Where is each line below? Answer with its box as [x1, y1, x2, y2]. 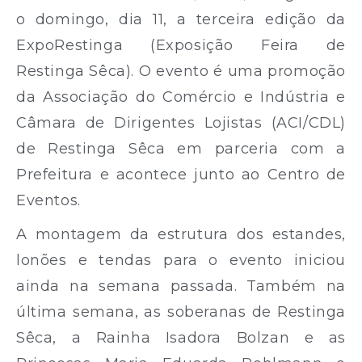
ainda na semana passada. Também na [16, 276, 346, 295]
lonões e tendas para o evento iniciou [16, 250, 346, 269]
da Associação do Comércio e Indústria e [16, 87, 346, 106]
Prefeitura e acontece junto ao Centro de [16, 165, 346, 183]
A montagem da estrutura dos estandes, [16, 225, 346, 243]
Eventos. [16, 191, 81, 209]
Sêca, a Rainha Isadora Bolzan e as [16, 328, 346, 347]
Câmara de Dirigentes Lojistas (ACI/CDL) [16, 113, 346, 132]
